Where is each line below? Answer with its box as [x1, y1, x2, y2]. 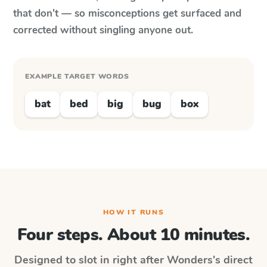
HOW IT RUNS [103, 207, 164, 217]
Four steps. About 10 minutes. [17, 223, 250, 246]
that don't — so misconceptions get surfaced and [13, 7, 241, 20]
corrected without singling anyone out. [13, 23, 193, 37]
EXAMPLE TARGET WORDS [25, 72, 129, 81]
